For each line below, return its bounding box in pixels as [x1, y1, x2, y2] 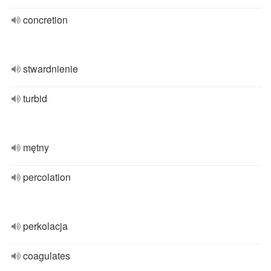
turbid [23, 91, 47, 105]
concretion [23, 13, 68, 27]
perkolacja [23, 219, 68, 233]
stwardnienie [23, 62, 78, 76]
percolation [23, 170, 71, 184]
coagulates [23, 249, 70, 263]
